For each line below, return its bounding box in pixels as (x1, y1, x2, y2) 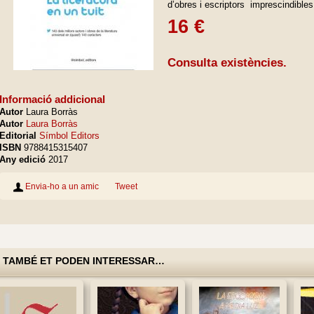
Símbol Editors (39, 130, 100, 141)
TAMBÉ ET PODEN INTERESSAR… (3, 255, 165, 266)
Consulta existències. (168, 56, 287, 69)
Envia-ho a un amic (23, 181, 99, 191)
